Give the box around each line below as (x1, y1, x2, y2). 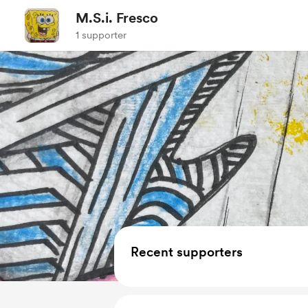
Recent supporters (131, 244, 243, 260)
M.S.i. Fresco (76, 10, 158, 26)
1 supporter (76, 29, 126, 41)
